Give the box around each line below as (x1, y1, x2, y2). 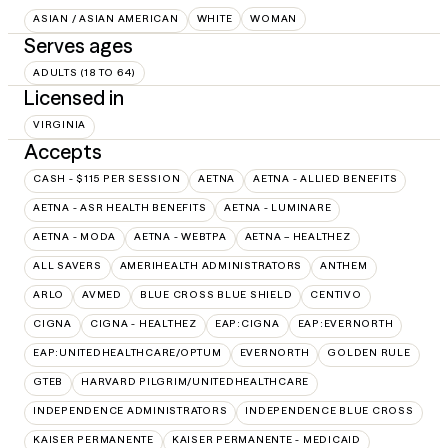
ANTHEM (320, 258, 368, 272)
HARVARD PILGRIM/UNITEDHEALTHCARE (81, 374, 309, 388)
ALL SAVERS (33, 258, 102, 272)
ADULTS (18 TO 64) (33, 66, 136, 80)
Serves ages (24, 33, 133, 59)
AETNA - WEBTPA (134, 229, 227, 243)
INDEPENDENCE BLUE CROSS (245, 403, 414, 417)
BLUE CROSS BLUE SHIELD (139, 287, 293, 301)
